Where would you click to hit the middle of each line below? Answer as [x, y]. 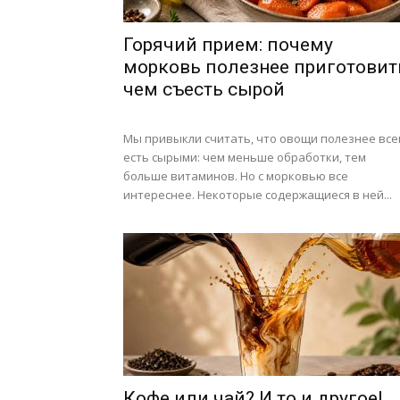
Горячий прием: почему [228, 45]
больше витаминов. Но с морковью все [236, 176]
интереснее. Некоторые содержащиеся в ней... [258, 195]
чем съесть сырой [204, 89]
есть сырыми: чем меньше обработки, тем [245, 157]
